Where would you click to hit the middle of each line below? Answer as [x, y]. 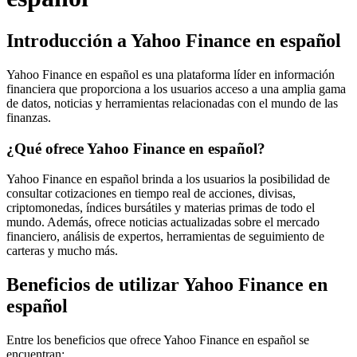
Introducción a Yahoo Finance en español [174, 40]
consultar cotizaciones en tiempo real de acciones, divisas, [151, 194]
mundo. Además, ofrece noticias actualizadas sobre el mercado [163, 222]
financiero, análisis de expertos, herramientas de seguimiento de [165, 237]
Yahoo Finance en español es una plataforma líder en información [171, 74]
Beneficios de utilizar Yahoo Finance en [167, 285]
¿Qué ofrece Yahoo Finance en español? [136, 148]
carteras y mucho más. [62, 251]
